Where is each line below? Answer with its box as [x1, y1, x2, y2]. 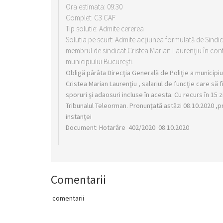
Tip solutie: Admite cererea [66, 24, 144, 33]
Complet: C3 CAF [66, 13, 115, 22]
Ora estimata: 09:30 [66, 2, 122, 11]
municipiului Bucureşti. [66, 57, 133, 66]
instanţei [66, 112, 92, 121]
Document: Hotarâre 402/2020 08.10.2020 [66, 123, 189, 132]
